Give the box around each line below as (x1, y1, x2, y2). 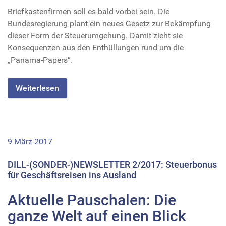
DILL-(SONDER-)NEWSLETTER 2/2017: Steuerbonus (8, 159, 217, 170)
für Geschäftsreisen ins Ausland (8, 169, 136, 180)
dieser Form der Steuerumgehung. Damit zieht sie (8, 30, 183, 40)
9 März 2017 (8, 136, 52, 146)
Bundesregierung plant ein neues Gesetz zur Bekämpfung (8, 18, 211, 28)
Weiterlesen (16, 83, 59, 93)
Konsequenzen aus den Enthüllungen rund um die (8, 42, 184, 52)
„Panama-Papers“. (8, 54, 73, 65)
